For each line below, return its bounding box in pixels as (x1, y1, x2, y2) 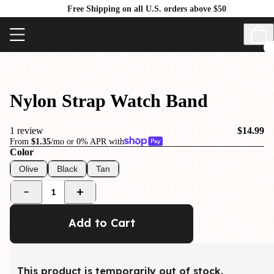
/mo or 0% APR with (51, 136, 124, 146)
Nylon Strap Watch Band (10, 90, 208, 111)
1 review (10, 125, 43, 136)
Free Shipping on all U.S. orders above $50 (67, 4, 226, 13)
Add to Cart (68, 215, 135, 230)
